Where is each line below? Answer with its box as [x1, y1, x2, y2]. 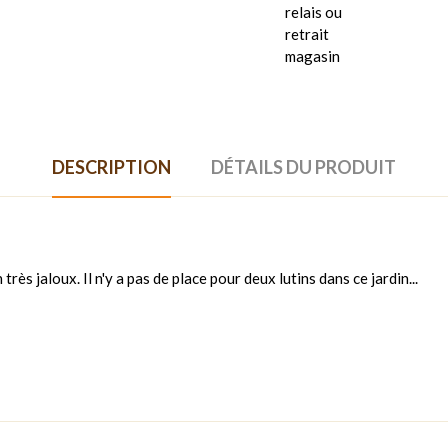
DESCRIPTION [52, 155, 171, 178]
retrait [285, 24, 329, 43]
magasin [285, 46, 340, 65]
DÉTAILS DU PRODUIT [211, 155, 396, 178]
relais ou [285, 2, 342, 21]
